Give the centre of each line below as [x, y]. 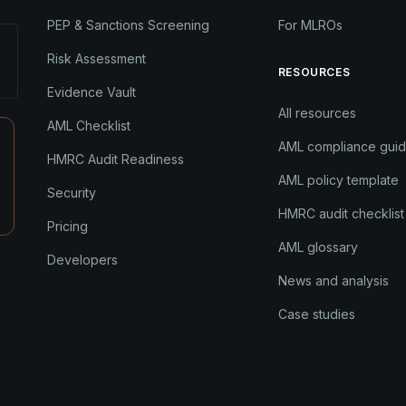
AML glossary [318, 246]
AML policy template [338, 179]
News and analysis [333, 280]
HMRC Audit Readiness [116, 159]
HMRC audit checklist [341, 213]
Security [72, 192]
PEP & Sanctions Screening [129, 24]
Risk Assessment [97, 58]
